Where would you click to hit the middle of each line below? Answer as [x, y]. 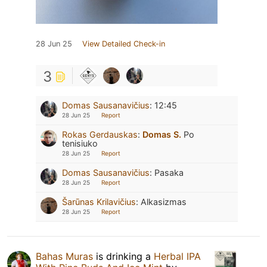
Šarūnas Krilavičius [99, 201]
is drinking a [123, 256]
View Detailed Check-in [124, 44]
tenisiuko [80, 143]
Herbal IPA [177, 256]
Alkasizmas [164, 201]
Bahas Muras [64, 256]
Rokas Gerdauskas [100, 134]
